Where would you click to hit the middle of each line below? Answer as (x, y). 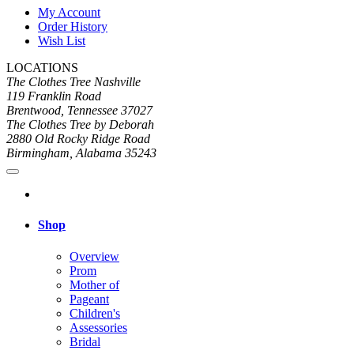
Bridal (85, 341)
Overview (94, 256)
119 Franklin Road (54, 96)
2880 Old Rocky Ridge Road (78, 139)
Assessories (98, 327)
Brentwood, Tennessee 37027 (79, 111)
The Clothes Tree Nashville (73, 82)
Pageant (89, 299)
